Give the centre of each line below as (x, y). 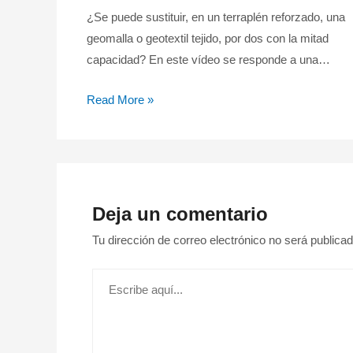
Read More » (120, 99)
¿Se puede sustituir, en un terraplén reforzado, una (216, 17)
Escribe (111, 278)
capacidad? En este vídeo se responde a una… (208, 59)
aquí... (107, 299)
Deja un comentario (180, 214)
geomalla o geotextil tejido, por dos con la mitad (207, 38)
